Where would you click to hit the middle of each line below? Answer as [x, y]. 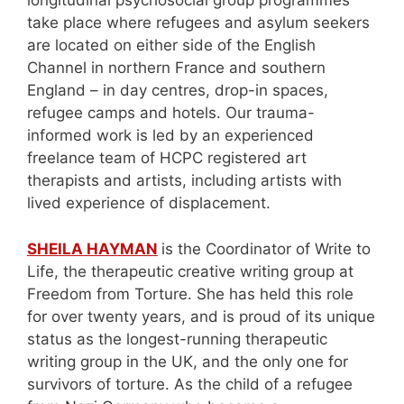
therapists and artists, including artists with [184, 181]
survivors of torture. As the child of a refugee [190, 384]
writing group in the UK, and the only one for [188, 361]
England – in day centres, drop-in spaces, [178, 91]
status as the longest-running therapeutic [177, 339]
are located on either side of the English [171, 46]
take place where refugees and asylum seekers [198, 23]
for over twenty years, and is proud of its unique [201, 316]
